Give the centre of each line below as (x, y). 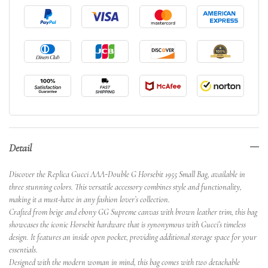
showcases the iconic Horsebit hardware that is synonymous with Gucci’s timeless (127, 225)
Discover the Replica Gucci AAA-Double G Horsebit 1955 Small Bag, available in (127, 175)
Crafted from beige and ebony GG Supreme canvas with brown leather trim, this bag (133, 212)
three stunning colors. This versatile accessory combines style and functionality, (125, 187)
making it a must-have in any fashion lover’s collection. (89, 200)
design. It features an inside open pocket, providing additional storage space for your (133, 237)
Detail (20, 148)
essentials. (23, 250)
